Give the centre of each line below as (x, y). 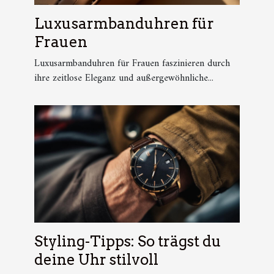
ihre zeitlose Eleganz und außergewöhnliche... (124, 79)
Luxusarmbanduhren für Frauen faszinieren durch (132, 64)
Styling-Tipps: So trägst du (128, 242)
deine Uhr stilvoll (96, 260)
